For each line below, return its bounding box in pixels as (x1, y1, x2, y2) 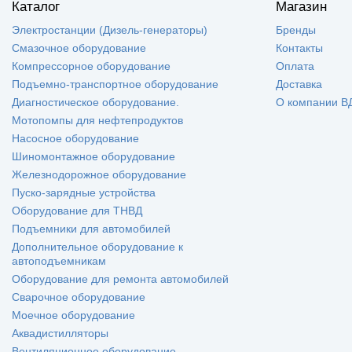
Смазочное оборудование (12, 41, 146, 54)
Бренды (276, 23, 316, 36)
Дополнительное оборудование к (12, 240, 183, 253)
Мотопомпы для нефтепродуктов (12, 113, 183, 126)
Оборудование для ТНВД (12, 203, 142, 217)
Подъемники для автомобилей (12, 222, 170, 235)
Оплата (276, 59, 314, 72)
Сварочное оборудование (12, 290, 145, 303)
